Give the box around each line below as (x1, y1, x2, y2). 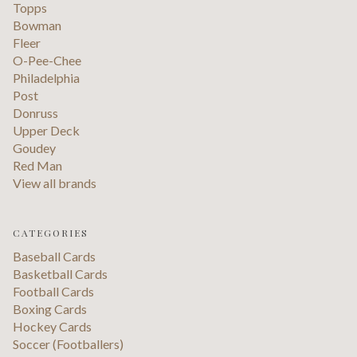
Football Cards (13, 283, 94, 299)
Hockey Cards (13, 318, 92, 334)
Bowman (13, 17, 61, 33)
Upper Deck (13, 122, 80, 138)
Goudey (13, 139, 56, 155)
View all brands (13, 175, 96, 190)
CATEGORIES (13, 226, 88, 239)
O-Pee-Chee (13, 52, 81, 68)
